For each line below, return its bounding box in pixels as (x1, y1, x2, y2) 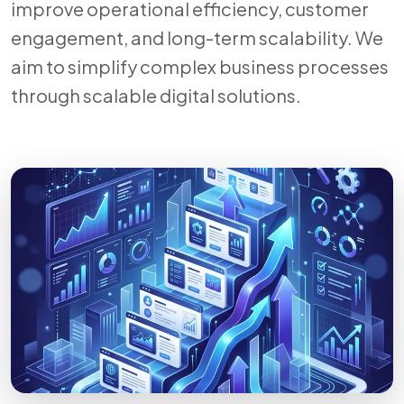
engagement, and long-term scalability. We (11, 19, 383, 41)
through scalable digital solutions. (11, 77, 301, 99)
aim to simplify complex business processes (11, 48, 389, 70)
